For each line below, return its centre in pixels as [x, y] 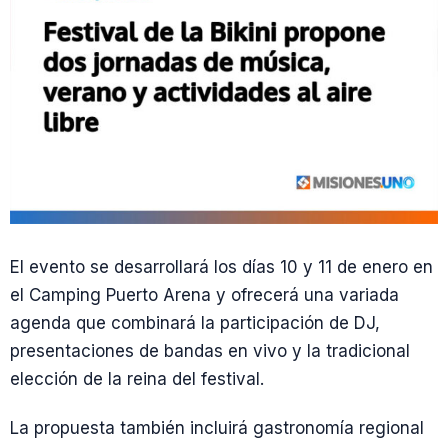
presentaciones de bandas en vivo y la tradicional [210, 351]
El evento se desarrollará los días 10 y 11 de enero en [221, 267]
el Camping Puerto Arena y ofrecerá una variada [204, 295]
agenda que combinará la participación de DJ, [195, 323]
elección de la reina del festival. [137, 379]
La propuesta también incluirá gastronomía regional [217, 428]
